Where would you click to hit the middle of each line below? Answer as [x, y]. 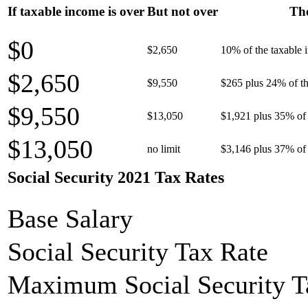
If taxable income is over [76, 11]
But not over [183, 11]
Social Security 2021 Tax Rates [116, 177]
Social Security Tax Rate [138, 252]
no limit [164, 149]
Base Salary [70, 219]
